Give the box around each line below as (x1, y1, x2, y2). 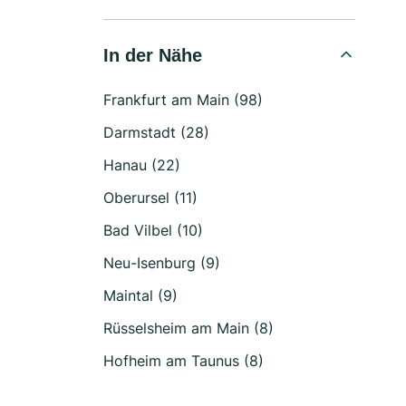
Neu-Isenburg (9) (103, 254, 220, 272)
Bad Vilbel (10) (103, 221, 203, 239)
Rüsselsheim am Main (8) (103, 319, 274, 337)
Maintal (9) (103, 286, 178, 304)
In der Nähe (103, 45, 202, 65)
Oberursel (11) (103, 188, 198, 207)
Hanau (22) (103, 156, 180, 174)
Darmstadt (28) (103, 123, 209, 141)
